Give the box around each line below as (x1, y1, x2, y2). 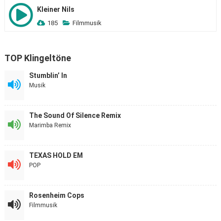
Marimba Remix (29, 122, 71, 129)
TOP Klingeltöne (4, 53, 71, 63)
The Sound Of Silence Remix (29, 111, 121, 119)
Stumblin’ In (29, 72, 67, 79)
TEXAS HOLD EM (29, 151, 83, 159)
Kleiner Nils (37, 5, 74, 13)
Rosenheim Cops (29, 191, 84, 199)
